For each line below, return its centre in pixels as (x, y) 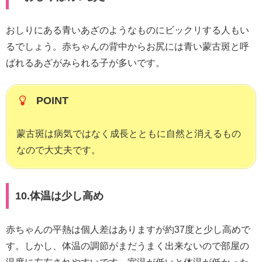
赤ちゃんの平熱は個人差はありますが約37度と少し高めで (128, 230)
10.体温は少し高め (59, 196)
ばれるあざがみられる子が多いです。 (85, 63)
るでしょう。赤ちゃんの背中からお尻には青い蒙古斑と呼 (127, 47)
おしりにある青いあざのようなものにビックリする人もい (127, 30)
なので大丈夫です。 (58, 150)
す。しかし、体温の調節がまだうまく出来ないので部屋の (127, 246)
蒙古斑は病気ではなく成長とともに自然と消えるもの (129, 134)
